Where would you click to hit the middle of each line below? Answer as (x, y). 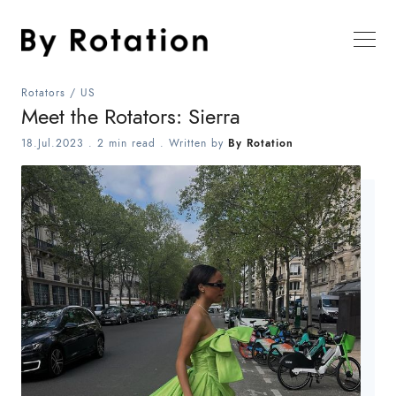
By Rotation (261, 143)
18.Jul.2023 (53, 143)
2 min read (126, 143)
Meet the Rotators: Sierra (131, 116)
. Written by (192, 143)
